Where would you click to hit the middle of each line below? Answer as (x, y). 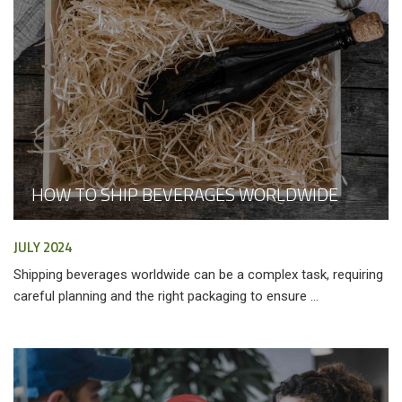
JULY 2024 (43, 248)
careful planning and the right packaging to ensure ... (166, 297)
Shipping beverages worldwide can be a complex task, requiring (198, 275)
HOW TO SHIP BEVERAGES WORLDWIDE (185, 195)
